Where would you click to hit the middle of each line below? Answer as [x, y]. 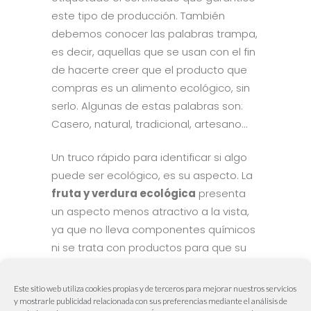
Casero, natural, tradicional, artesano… [149, 124]
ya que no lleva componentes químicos [153, 230]
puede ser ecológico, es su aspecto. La [152, 176]
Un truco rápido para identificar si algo [149, 158]
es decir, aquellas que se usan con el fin [153, 52]
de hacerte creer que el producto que [149, 70]
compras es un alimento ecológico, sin [151, 88]
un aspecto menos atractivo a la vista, [150, 212]
